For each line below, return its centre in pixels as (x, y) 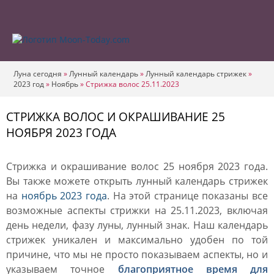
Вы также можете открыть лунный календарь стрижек (137, 181)
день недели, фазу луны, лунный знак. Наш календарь (137, 225)
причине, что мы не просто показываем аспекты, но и (137, 254)
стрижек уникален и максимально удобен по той (137, 240)
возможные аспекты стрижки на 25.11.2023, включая (137, 210)
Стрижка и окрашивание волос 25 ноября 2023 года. (137, 166)
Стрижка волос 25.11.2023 (132, 84)
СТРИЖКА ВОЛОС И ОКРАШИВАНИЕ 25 (116, 117)
